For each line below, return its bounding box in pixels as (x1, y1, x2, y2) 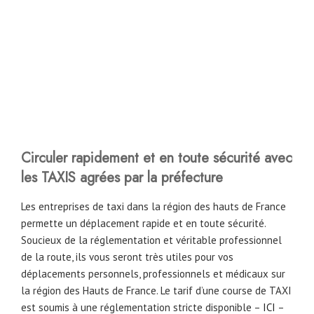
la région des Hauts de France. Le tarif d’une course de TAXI (21, 284, 292, 298)
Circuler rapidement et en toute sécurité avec (21, 148, 292, 169)
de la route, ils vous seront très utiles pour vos (21, 250, 233, 264)
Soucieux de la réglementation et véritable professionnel (21, 233, 282, 247)
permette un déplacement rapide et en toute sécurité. (21, 217, 266, 231)
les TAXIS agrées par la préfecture (21, 168, 223, 189)
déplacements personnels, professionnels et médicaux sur (21, 267, 285, 281)
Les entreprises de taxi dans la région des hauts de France (21, 200, 286, 214)
